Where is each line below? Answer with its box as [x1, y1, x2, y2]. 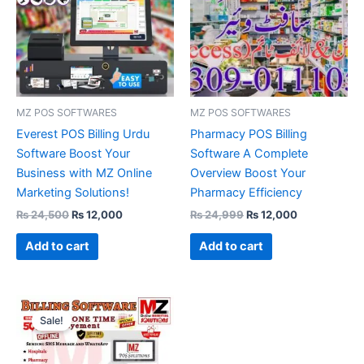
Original [71, 294, 112, 308]
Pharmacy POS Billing [190, 126, 307, 141]
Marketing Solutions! [16, 184, 129, 200]
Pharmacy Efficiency [190, 184, 302, 200]
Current [122, 294, 162, 308]
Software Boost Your [16, 145, 130, 161]
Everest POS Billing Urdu [16, 126, 149, 141]
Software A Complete [190, 145, 308, 161]
